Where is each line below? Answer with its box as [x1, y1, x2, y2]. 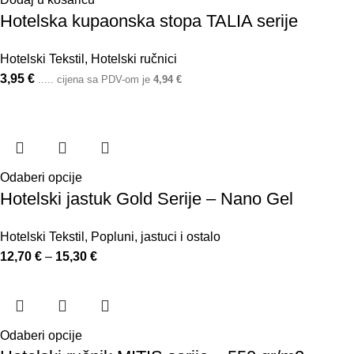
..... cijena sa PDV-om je [38, 73, 153, 86]
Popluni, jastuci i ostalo [91, 230, 220, 244]
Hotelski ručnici [91, 52, 177, 66]
